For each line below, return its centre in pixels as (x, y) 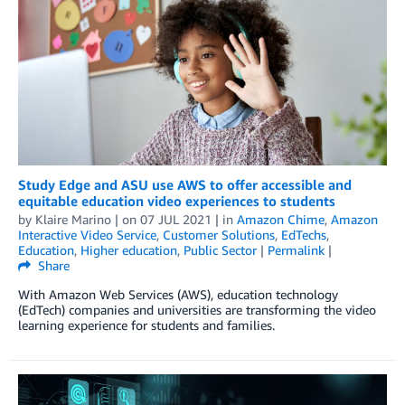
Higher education (129, 250)
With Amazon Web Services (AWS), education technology (178, 294)
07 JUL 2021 (176, 219)
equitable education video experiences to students (177, 200)
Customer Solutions (219, 234)
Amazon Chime (281, 219)
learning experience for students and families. (146, 325)
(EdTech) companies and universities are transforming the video (197, 309)
